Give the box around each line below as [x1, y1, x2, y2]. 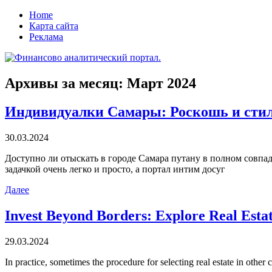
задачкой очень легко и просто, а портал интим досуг [5, 163, 225, 174]
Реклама [29, 32, 63, 42]
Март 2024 [127, 75, 196, 91]
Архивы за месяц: [5, 75, 127, 91]
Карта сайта [29, 21, 78, 31]
